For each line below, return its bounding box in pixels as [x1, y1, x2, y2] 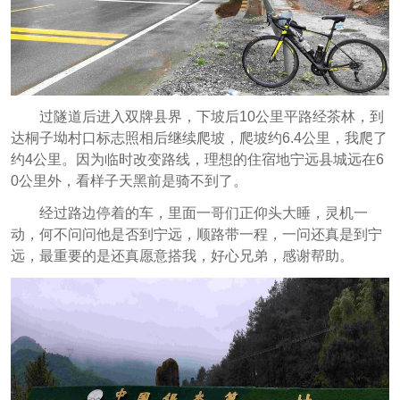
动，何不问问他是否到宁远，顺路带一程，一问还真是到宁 [10, 226, 382, 242]
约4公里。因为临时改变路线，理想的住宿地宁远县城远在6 [10, 151, 384, 167]
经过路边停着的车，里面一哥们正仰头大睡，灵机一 [38, 204, 368, 221]
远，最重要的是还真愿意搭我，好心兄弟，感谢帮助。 [10, 247, 354, 263]
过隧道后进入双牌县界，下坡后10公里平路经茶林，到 [38, 108, 384, 124]
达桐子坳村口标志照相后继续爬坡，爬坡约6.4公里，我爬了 [10, 129, 387, 146]
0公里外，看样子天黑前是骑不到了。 [10, 172, 247, 188]
